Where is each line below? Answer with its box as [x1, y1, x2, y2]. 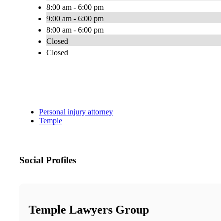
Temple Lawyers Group [29, 203, 149, 216]
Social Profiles [19, 155, 76, 166]
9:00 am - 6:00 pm [46, 14, 104, 23]
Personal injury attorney [39, 108, 113, 116]
